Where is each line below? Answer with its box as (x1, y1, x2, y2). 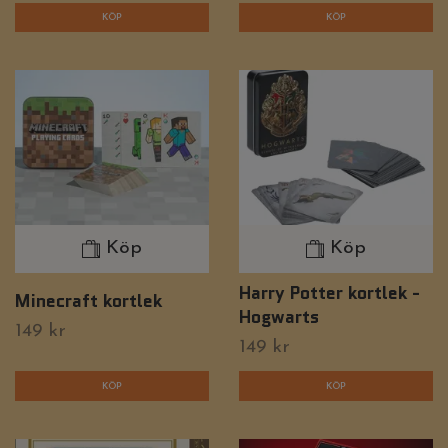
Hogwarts (239, 304, 319, 330)
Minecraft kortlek (15, 288, 162, 314)
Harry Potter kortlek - (239, 280, 420, 306)
